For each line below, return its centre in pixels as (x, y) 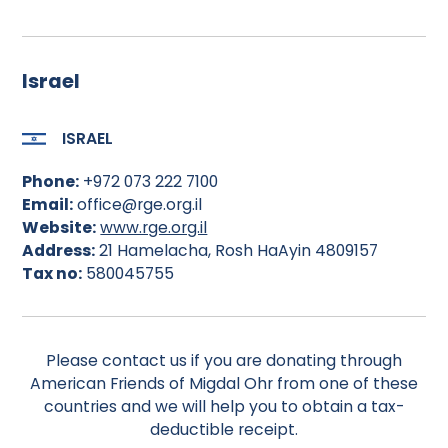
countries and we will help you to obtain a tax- (224, 406)
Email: (48, 204)
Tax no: (52, 273)
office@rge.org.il (138, 204)
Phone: (51, 181)
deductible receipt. (224, 429)
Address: (59, 250)
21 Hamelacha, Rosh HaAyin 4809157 (237, 250)
